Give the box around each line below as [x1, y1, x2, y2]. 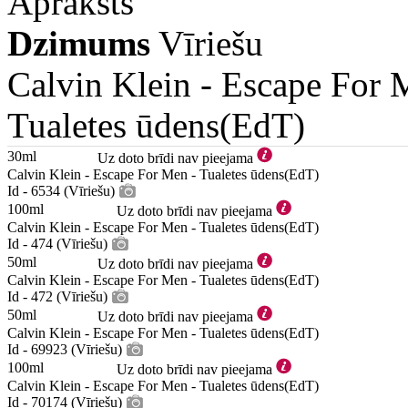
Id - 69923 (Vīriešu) [7, 342, 122, 357]
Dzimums [7, 24, 150, 63]
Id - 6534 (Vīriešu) [7, 183, 115, 199]
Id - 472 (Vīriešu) [7, 289, 107, 304]
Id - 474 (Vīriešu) [7, 236, 107, 251]
